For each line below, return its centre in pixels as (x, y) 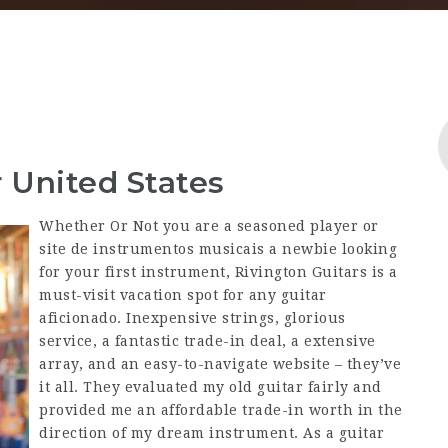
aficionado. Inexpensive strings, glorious (192, 318)
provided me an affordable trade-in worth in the (221, 410)
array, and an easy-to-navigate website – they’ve (220, 364)
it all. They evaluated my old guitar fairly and (210, 387)
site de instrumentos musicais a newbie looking (218, 249)
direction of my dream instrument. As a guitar (212, 433)
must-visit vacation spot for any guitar (183, 295)
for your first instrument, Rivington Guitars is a (218, 272)
